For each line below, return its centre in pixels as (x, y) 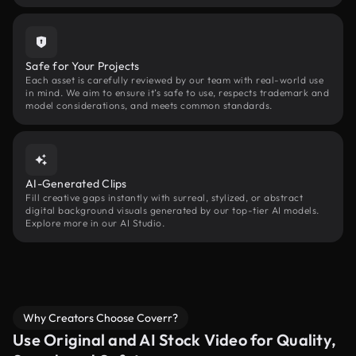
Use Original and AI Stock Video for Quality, (174, 340)
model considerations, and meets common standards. (149, 105)
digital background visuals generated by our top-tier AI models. (172, 210)
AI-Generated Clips (76, 184)
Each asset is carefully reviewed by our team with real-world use (174, 80)
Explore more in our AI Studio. (95, 223)
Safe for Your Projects (83, 66)
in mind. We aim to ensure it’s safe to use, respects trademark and (177, 93)
